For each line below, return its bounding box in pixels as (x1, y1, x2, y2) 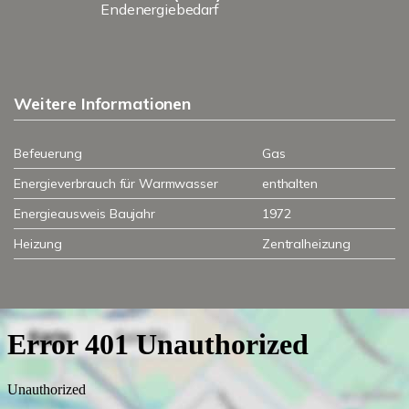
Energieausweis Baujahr (14, 205, 155, 222)
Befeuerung (14, 145, 82, 162)
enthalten (262, 175, 318, 192)
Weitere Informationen (14, 93, 191, 114)
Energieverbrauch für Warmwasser (14, 175, 218, 192)
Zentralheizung (262, 236, 351, 252)
